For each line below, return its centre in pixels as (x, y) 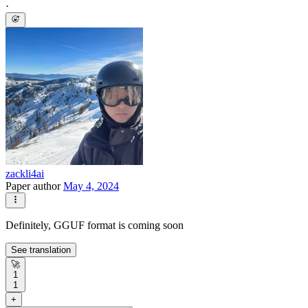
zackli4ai (25, 174)
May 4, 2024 (91, 186)
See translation (41, 250)
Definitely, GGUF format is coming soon (95, 225)
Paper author (34, 186)
